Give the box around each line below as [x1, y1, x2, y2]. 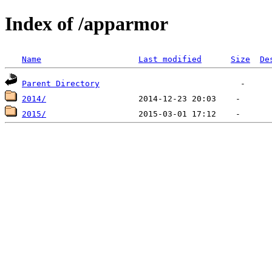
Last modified [138, 54, 202, 64]
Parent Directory [22, 78, 100, 88]
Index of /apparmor [5, 13, 168, 35]
